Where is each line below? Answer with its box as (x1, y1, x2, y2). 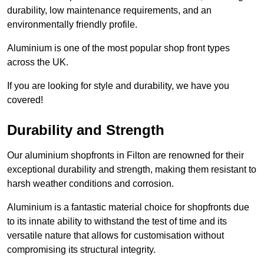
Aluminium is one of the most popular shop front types (7, 43, 230, 54)
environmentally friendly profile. (7, 19, 137, 30)
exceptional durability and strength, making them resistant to (7, 164, 256, 175)
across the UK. (7, 57, 68, 68)
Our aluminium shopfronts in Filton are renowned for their (7, 150, 244, 161)
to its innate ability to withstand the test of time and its (7, 216, 227, 227)
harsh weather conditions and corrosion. (7, 179, 174, 189)
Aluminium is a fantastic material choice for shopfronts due (7, 202, 249, 213)
